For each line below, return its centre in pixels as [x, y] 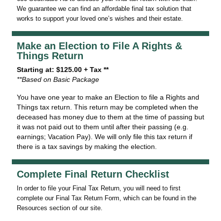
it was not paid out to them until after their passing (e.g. [103, 127]
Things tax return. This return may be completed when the [108, 107]
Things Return [50, 56]
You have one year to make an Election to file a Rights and [108, 97]
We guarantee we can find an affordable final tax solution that [104, 9]
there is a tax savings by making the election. [87, 147]
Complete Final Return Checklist [93, 174]
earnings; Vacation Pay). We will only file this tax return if [105, 137]
